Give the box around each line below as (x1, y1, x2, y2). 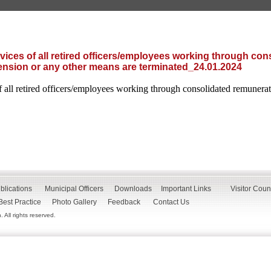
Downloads (114, 184, 152, 193)
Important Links (161, 184, 211, 193)
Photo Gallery (52, 198, 97, 206)
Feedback (108, 198, 140, 206)
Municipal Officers (45, 184, 103, 193)
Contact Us (153, 198, 197, 206)
